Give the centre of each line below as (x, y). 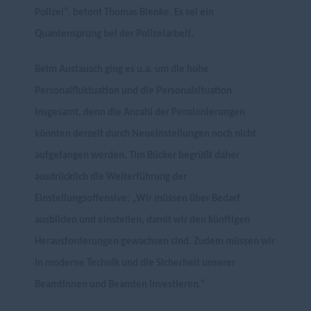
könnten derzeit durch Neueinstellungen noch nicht (145, 134)
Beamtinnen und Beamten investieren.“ (120, 285)
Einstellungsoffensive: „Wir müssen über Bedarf (137, 199)
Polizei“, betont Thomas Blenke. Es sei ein (124, 13)
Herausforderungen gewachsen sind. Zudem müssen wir (155, 242)
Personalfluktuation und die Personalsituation (133, 91)
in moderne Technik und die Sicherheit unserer (135, 263)
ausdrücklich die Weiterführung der (111, 177)
